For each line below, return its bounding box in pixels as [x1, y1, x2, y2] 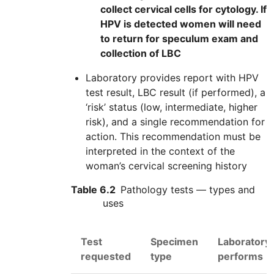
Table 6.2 [71, 183, 116, 196]
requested [81, 250, 131, 263]
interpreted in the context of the [86, 145, 235, 158]
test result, [86, 86, 138, 99]
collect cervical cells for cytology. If [100, 3, 267, 16]
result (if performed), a [157, 86, 265, 99]
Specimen [150, 235, 198, 248]
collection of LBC [100, 47, 181, 60]
